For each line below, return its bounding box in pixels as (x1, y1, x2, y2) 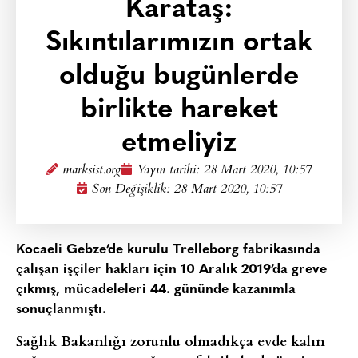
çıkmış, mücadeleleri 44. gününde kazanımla (16, 283, 296, 296)
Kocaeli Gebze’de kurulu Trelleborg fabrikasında (16, 243, 320, 257)
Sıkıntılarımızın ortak (46, 30, 312, 58)
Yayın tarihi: (137, 160, 204, 181)
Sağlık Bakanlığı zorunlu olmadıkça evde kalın (16, 331, 325, 351)
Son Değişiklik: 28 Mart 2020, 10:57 (92, 179, 282, 201)
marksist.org (62, 160, 121, 181)
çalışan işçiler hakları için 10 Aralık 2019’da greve (16, 263, 327, 276)
